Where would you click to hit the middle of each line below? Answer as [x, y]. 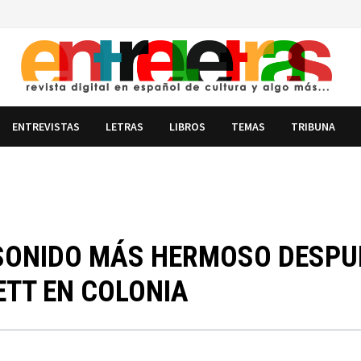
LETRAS [125, 126]
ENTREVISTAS [46, 126]
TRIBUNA [313, 126]
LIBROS [188, 126]
